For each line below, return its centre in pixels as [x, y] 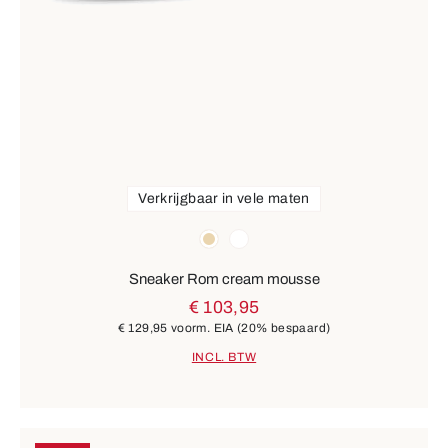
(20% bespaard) [284, 327]
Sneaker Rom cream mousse [224, 278]
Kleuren [45, 233]
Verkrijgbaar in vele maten [224, 198]
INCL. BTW [224, 357]
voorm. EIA [202, 327]
